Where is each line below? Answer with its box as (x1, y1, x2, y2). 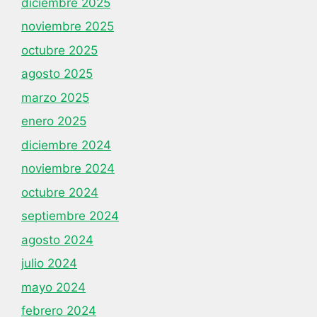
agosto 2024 (21, 232, 93, 247)
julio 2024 (21, 256, 77, 270)
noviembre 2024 (21, 161, 115, 175)
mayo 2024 (21, 279, 86, 294)
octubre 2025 (21, 42, 98, 57)
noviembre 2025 (21, 19, 114, 33)
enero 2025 (21, 114, 86, 128)
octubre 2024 (21, 185, 98, 200)
